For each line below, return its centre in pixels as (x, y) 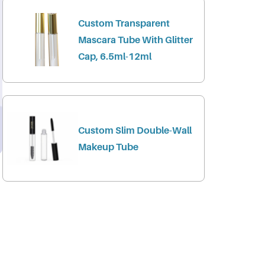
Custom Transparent (124, 23)
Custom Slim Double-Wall (135, 130)
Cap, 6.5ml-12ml (114, 56)
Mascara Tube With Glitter (135, 40)
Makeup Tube (108, 147)
